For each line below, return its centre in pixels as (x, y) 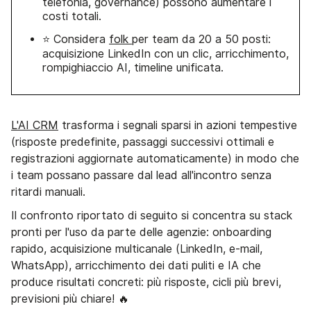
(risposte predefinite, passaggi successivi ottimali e (143, 142)
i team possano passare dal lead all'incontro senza (141, 175)
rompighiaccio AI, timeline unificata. (133, 67)
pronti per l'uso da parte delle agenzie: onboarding (141, 232)
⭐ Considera (76, 39)
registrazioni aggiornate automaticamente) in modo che (155, 158)
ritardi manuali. (48, 192)
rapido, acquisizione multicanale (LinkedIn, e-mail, (137, 249)
